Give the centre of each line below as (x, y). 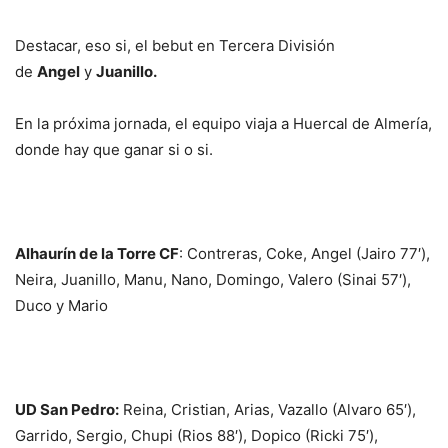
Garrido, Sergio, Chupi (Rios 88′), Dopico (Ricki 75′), (196, 436)
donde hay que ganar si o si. (114, 150)
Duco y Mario (61, 306)
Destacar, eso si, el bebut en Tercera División (175, 46)
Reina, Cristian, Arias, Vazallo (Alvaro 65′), (267, 410)
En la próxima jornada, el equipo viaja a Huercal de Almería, (223, 124)
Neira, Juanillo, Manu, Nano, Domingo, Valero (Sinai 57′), (213, 280)
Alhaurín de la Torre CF (97, 254)
